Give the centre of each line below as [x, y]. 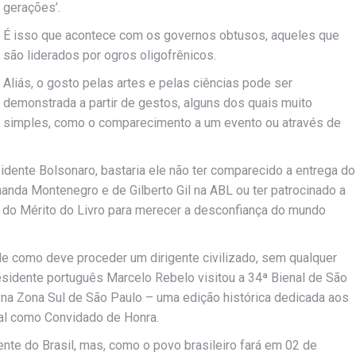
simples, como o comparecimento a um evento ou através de [172, 123]
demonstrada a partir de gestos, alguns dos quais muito [158, 103]
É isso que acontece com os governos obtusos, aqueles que [171, 35]
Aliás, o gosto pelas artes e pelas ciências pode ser [148, 83]
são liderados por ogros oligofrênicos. [110, 55]
